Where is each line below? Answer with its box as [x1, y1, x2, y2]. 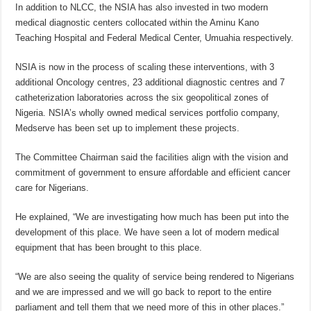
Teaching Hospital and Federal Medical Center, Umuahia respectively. [15, 33, 294, 44]
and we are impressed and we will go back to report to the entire [15, 287, 272, 298]
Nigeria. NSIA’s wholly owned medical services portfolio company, [15, 108, 280, 119]
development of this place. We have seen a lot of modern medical [15, 227, 280, 238]
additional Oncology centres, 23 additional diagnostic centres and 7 [15, 77, 285, 88]
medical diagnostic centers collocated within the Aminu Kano [15, 17, 260, 28]
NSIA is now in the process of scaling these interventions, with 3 [15, 62, 275, 73]
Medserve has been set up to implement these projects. [15, 123, 240, 134]
